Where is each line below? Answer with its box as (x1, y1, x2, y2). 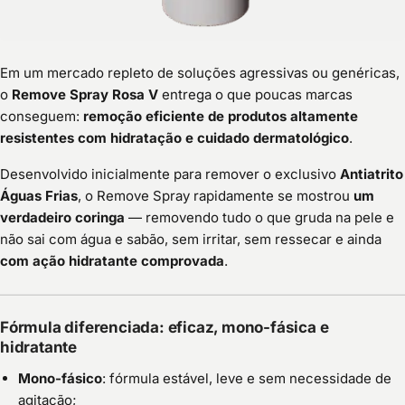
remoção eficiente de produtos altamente (83, 108, 358, 126)
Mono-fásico (18, 370, 102, 388)
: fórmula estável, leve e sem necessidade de (102, 370, 391, 388)
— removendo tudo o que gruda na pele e (125, 209, 394, 227)
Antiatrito (340, 165, 403, 184)
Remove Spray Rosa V (12, 86, 158, 104)
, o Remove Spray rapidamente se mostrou (78, 187, 353, 205)
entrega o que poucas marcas (158, 86, 353, 104)
